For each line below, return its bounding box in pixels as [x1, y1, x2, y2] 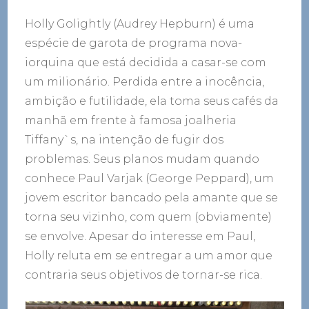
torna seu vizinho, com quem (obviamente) [25, 210, 272, 223]
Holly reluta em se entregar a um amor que [25, 248, 273, 262]
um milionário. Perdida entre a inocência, [25, 74, 265, 88]
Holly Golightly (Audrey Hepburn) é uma [25, 17, 255, 30]
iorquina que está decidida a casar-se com [25, 55, 267, 69]
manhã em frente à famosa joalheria [25, 113, 237, 127]
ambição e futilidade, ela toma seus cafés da [25, 94, 279, 108]
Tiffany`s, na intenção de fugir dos [25, 132, 224, 146]
